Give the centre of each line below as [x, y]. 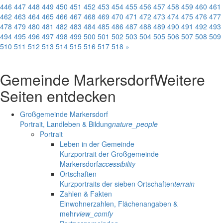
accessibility [117, 164]
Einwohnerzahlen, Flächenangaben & [119, 204]
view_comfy [95, 214]
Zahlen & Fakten [86, 194]
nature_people [135, 124]
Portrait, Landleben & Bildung [66, 124]
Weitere [179, 80]
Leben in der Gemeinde [97, 144]
